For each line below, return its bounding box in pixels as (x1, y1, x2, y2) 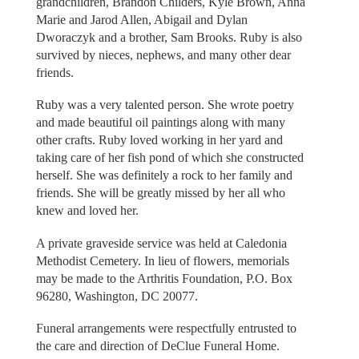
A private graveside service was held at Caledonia (35, 236, 287, 250)
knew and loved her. (35, 204, 139, 218)
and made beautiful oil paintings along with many (35, 115, 285, 130)
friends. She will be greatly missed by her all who (35, 186, 285, 200)
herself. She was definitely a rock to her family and (35, 168, 292, 183)
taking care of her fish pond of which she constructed (35, 151, 304, 165)
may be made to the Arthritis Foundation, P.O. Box (35, 271, 292, 285)
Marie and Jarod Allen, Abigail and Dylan (35, 12, 248, 26)
